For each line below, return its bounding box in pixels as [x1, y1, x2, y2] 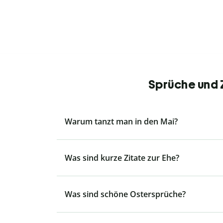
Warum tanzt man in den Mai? [65, 116, 178, 127]
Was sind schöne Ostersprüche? [65, 189, 186, 200]
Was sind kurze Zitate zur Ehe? [65, 152, 179, 164]
